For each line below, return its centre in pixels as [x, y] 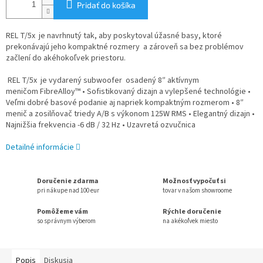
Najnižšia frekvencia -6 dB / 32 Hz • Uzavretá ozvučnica [101, 125]
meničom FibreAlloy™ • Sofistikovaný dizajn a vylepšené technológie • [128, 92]
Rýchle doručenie [192, 211]
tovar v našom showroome [197, 190]
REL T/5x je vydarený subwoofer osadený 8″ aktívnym [102, 81]
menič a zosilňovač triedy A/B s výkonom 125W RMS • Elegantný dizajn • [130, 114]
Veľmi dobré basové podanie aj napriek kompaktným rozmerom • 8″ [125, 103]
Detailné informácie [40, 148]
